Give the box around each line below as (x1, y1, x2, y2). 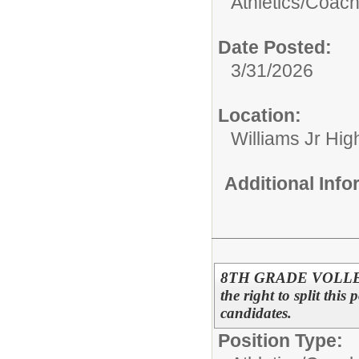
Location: (218, 104, 301, 126)
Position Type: (218, 330, 343, 352)
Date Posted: (218, 36, 332, 58)
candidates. (220, 305, 292, 322)
